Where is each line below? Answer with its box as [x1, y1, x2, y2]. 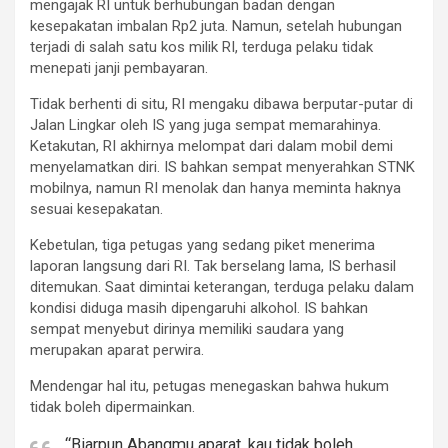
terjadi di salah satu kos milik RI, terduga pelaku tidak [30, 38, 373, 57]
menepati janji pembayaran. [30, 59, 208, 78]
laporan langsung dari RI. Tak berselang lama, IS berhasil [30, 257, 396, 276]
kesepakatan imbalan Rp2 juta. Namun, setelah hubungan [30, 17, 402, 36]
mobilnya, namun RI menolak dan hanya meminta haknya [30, 179, 401, 198]
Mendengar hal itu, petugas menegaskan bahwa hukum [30, 377, 389, 396]
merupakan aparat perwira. [30, 341, 204, 360]
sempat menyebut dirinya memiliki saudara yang [30, 320, 344, 339]
